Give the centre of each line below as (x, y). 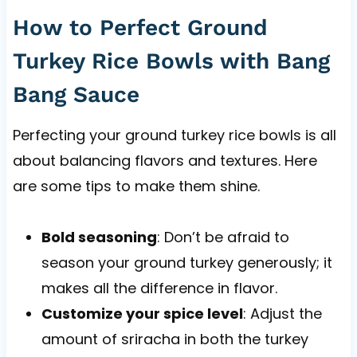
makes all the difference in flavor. (159, 288)
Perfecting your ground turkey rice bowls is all (174, 135)
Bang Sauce (76, 94)
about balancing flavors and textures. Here (165, 160)
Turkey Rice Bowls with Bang (171, 61)
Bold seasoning (99, 237)
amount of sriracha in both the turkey (175, 339)
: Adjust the (282, 313)
